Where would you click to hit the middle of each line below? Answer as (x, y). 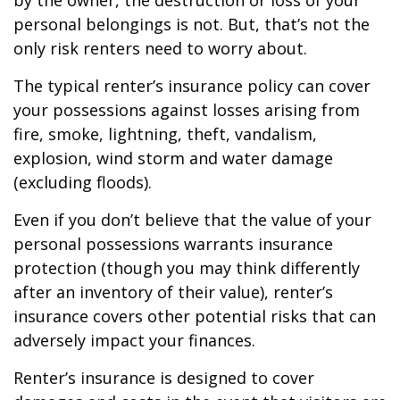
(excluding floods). (83, 182)
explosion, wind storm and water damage (173, 158)
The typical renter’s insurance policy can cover (192, 86)
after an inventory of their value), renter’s (173, 292)
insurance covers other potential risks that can (195, 316)
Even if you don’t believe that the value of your (192, 220)
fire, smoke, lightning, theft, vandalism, (165, 134)
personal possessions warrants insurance (173, 244)
